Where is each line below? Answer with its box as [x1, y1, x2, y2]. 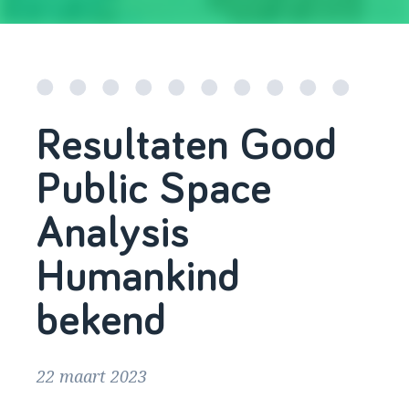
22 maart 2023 [37, 365, 179, 388]
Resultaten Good [37, 124, 337, 169]
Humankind [37, 256, 240, 300]
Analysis [37, 212, 190, 257]
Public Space [37, 168, 272, 213]
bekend [37, 299, 180, 344]
